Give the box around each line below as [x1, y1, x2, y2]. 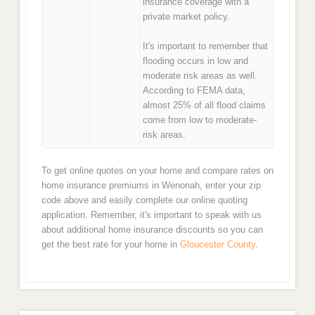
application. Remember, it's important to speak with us [41, 210, 262, 221]
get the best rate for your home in [41, 239, 180, 250]
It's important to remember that [143, 41, 269, 52]
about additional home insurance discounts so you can [41, 224, 263, 236]
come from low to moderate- [143, 115, 257, 126]
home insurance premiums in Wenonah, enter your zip [41, 180, 261, 191]
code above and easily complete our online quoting [41, 195, 247, 206]
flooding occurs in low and [143, 56, 249, 67]
